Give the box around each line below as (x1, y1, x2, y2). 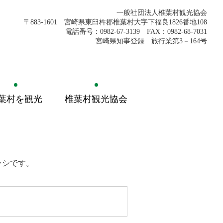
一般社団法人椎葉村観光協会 (116, 9, 207, 16)
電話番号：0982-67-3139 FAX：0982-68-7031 (65, 28, 207, 35)
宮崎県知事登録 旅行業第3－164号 (96, 37, 207, 45)
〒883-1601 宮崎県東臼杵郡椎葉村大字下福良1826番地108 (23, 18, 207, 26)
